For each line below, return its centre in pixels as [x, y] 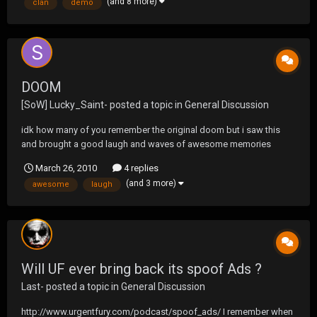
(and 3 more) [152, 183]
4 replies [140, 168]
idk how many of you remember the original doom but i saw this [151, 129]
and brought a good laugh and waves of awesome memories [146, 144]
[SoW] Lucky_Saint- [64, 104]
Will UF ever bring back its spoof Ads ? [142, 269]
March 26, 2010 [66, 168]
